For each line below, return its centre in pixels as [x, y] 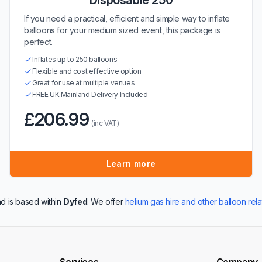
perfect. [38, 42]
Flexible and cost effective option [87, 71]
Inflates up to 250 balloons [75, 59]
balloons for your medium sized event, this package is [122, 30]
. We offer [106, 201]
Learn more [131, 163]
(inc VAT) [105, 123]
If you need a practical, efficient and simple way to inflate [127, 18]
